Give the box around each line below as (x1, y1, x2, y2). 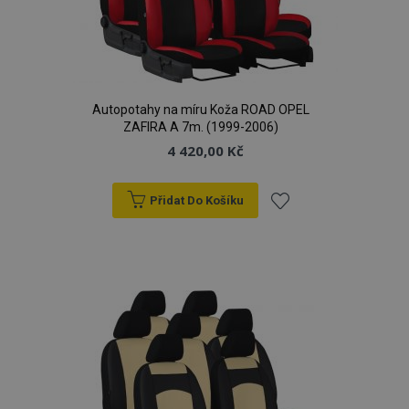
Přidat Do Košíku (149, 194, 244, 207)
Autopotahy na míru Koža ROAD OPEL (91, 102, 309, 117)
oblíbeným (263, 295, 356, 317)
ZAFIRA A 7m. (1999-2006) (122, 120, 278, 134)
